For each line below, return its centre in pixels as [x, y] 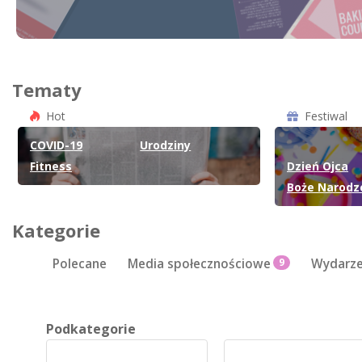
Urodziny [166, 145]
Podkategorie [91, 328]
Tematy [47, 90]
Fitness [51, 166]
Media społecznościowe [199, 264]
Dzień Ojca [318, 166]
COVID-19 [56, 145]
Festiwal [326, 116]
